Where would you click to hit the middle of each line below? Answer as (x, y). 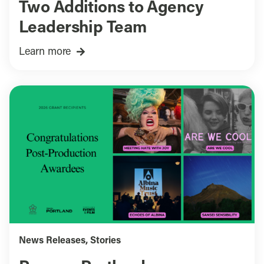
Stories (105, 241)
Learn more (45, 52)
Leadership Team (82, 28)
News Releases (52, 241)
